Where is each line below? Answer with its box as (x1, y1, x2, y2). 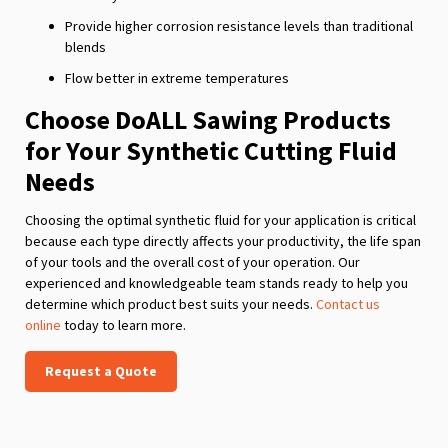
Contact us (316, 294, 380, 313)
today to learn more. (61, 315, 186, 334)
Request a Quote (45, 361, 157, 380)
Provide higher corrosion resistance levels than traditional (65, 16, 413, 35)
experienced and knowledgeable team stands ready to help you (25, 273, 408, 292)
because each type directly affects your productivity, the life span (25, 231, 421, 250)
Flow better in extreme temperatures (65, 68, 289, 87)
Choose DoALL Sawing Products (25, 102, 391, 136)
